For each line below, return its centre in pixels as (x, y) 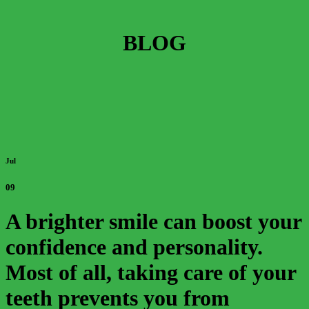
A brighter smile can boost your (153, 221)
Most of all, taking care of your (151, 272)
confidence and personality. (134, 247)
